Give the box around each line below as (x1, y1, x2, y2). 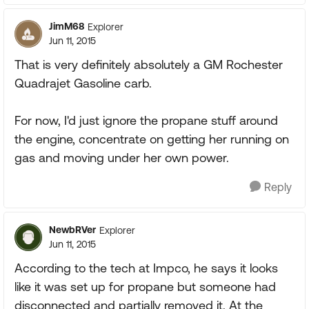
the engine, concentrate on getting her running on (14, 132, 289, 146)
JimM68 (49, 21, 84, 32)
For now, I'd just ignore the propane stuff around (14, 113, 278, 128)
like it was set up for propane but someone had (14, 279, 276, 294)
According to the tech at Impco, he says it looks (14, 261, 278, 275)
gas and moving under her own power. (14, 150, 229, 165)
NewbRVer (49, 224, 96, 235)
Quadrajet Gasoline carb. (14, 76, 152, 90)
